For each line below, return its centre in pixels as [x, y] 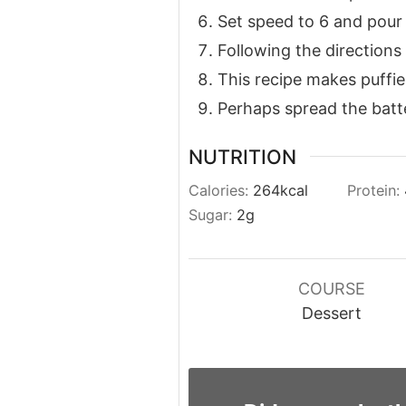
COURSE [332, 289]
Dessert [332, 314]
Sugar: [213, 215]
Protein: [376, 191]
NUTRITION [242, 156]
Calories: [221, 191]
